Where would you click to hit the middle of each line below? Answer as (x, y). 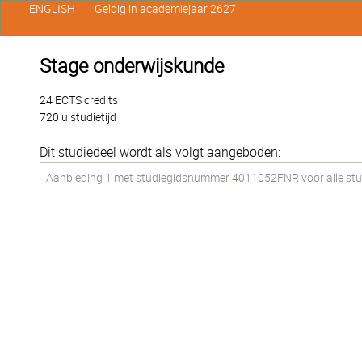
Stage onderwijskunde (132, 66)
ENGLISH (52, 9)
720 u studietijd (78, 117)
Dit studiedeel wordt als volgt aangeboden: (160, 152)
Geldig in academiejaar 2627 (165, 9)
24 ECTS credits (79, 100)
